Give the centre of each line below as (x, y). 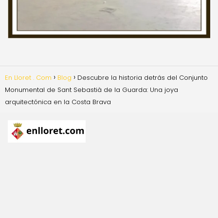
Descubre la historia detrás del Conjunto (143, 77)
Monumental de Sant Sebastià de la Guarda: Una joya (91, 90)
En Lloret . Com (28, 77)
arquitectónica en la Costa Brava (58, 102)
